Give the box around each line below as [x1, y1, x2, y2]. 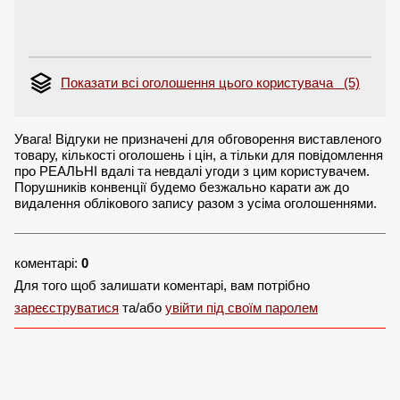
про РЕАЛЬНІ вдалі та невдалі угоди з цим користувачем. [14, 163, 370, 179]
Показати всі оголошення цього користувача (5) [61, 75, 360, 91]
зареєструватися [14, 300, 119, 316]
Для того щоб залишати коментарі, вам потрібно [14, 278, 310, 294]
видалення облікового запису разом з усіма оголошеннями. [14, 196, 377, 212]
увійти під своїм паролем [165, 300, 318, 316]
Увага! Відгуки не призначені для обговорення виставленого [14, 131, 381, 147]
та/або [119, 300, 165, 316]
